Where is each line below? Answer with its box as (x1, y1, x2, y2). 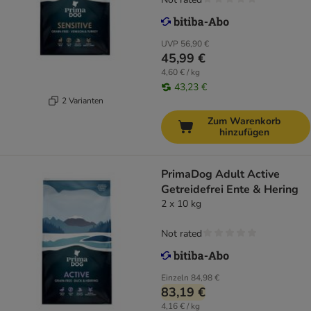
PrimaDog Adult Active (161, 167, 280, 183)
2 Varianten (61, 94, 103, 106)
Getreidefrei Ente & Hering (161, 182, 299, 198)
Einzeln (161, 272, 189, 284)
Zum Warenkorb (208, 115, 280, 128)
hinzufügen (219, 126, 269, 140)
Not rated (161, 227, 202, 241)
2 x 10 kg (161, 197, 201, 211)
